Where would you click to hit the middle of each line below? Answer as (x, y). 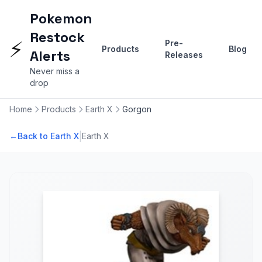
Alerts (50, 56)
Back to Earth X (48, 136)
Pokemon (61, 18)
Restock (57, 37)
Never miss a (55, 71)
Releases (184, 55)
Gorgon (137, 109)
